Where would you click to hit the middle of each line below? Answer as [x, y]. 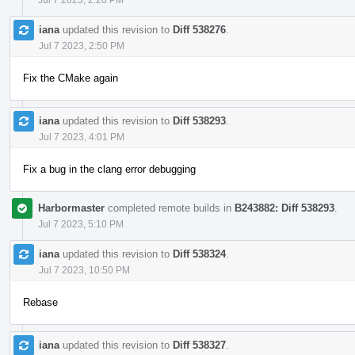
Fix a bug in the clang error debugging [109, 169]
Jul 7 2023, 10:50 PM [84, 270]
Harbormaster [71, 208]
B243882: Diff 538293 [284, 208]
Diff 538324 [199, 254]
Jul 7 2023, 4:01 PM [82, 137]
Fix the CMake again [71, 78]
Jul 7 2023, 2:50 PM [82, 46]
